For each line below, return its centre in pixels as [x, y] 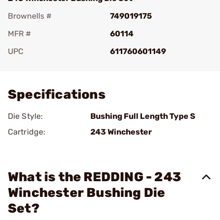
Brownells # [30, 16]
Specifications [57, 95]
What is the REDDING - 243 [95, 177]
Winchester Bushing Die [87, 193]
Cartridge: [27, 132]
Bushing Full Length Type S [143, 116]
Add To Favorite [51, 65]
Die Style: [25, 116]
